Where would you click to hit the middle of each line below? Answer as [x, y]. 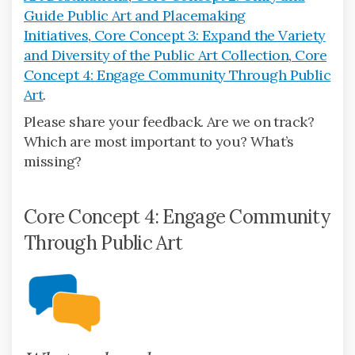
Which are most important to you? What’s [159, 141]
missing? [53, 161]
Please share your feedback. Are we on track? [169, 121]
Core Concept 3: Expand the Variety [208, 35]
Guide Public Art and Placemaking [135, 15]
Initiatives [56, 35]
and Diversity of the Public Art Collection [157, 55]
